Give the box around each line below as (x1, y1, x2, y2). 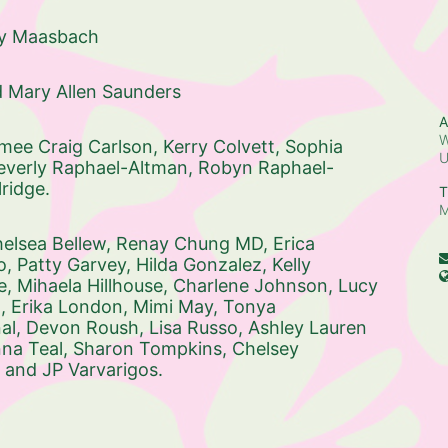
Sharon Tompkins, (73, 338, 232, 359)
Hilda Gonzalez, (136, 254, 272, 275)
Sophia (285, 136, 343, 157)
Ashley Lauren (248, 317, 367, 338)
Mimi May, (133, 296, 223, 317)
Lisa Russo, (149, 317, 248, 338)
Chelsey (232, 338, 299, 359)
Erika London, (11, 296, 133, 317)
